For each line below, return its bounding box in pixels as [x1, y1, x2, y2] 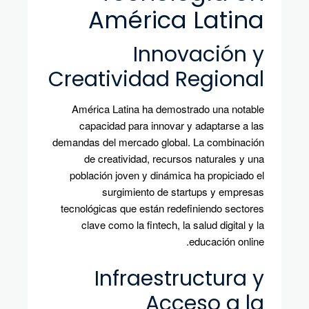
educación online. [189, 234, 264, 249]
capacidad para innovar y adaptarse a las [79, 118, 264, 133]
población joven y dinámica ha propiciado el [70, 168, 264, 183]
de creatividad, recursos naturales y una [84, 151, 264, 166]
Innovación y [133, 40, 264, 70]
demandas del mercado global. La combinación [52, 134, 264, 150]
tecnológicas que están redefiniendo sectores [61, 201, 264, 216]
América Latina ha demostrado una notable [72, 101, 264, 117]
